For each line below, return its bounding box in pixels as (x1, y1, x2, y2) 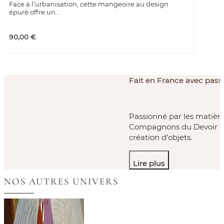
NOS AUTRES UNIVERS (4, 176, 118, 187)
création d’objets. (129, 132, 192, 142)
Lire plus (133, 158, 165, 168)
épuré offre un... (9, 7, 60, 16)
